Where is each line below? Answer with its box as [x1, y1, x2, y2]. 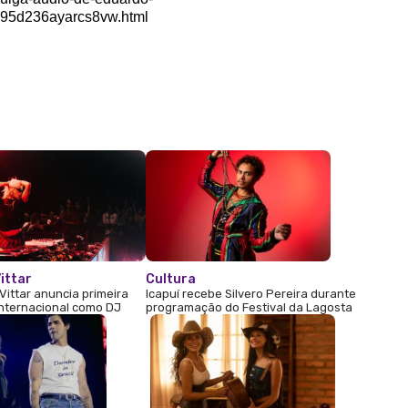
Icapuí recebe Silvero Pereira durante [145, 286, 356, 301]
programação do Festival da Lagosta [145, 300, 352, 314]
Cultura [145, 270, 196, 287]
